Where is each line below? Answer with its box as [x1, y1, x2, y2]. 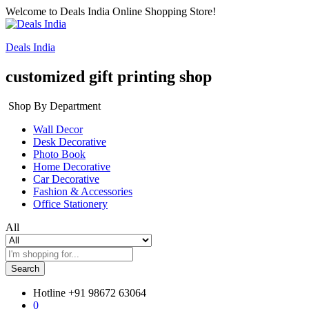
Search [11, 263, 39, 274]
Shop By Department [8, 99, 101, 112]
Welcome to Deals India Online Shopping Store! [6, 6, 216, 17]
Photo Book [33, 148, 86, 160]
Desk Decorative [33, 135, 106, 148]
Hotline [33, 286, 66, 299]
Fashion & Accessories [33, 185, 132, 197]
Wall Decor [33, 123, 83, 135]
